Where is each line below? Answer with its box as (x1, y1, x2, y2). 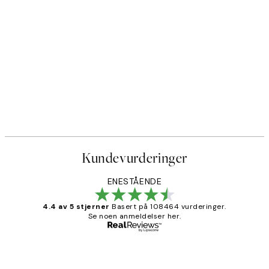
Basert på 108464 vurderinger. (112, 201, 226, 211)
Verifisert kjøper (184, 244, 245, 255)
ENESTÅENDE (107, 175, 162, 187)
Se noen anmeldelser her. (88, 211, 181, 221)
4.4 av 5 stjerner (43, 201, 110, 211)
